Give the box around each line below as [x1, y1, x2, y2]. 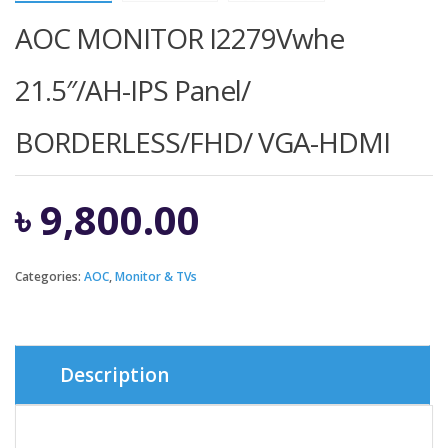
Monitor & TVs [115, 268, 197, 286]
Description [60, 362, 169, 389]
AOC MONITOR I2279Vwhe [15, 19, 344, 58]
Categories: [15, 268, 84, 286]
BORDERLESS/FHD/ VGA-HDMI [15, 123, 390, 162]
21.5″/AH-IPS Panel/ [15, 71, 250, 110]
